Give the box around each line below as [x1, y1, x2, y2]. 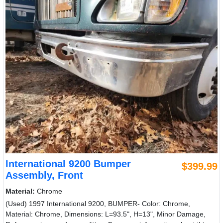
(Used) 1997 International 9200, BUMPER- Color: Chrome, [5, 199, 190, 208]
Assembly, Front [5, 169, 83, 181]
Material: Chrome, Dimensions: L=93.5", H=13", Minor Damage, [5, 210, 206, 218]
